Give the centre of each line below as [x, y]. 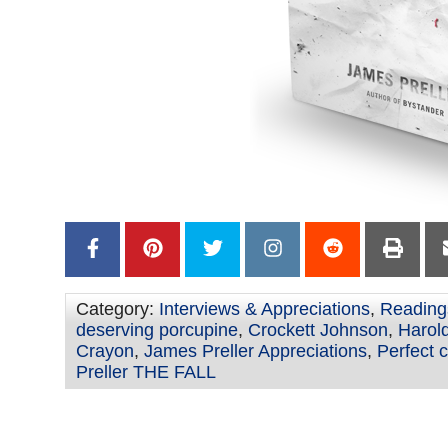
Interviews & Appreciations [264, 309]
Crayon [105, 351]
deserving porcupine [157, 330]
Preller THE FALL [146, 372]
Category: [117, 309]
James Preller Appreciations [255, 351]
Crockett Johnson [318, 330]
